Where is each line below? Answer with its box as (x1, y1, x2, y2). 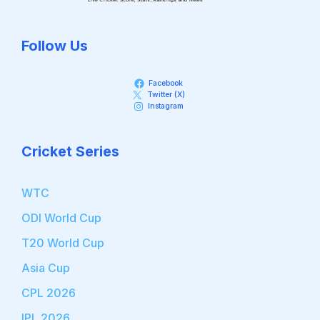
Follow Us (21, 36, 88, 54)
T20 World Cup (21, 235, 104, 250)
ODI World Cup (21, 210, 101, 225)
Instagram (148, 101, 184, 111)
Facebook (149, 78, 183, 88)
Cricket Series (21, 142, 119, 160)
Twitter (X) (146, 89, 185, 99)
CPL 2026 (21, 285, 76, 300)
